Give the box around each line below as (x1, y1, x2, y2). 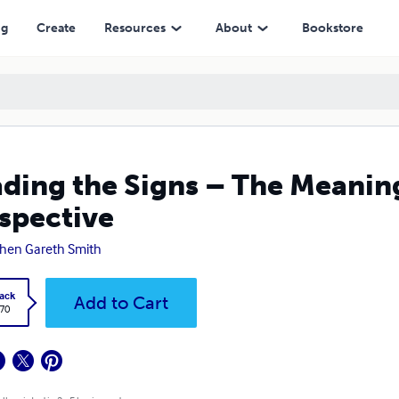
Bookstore (301, 20, 363, 36)
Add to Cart (73, 292, 168, 313)
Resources (103, 20, 166, 36)
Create (36, 20, 76, 36)
